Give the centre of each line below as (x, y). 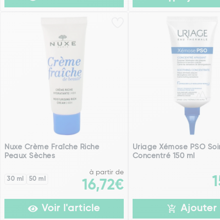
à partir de (106, 173)
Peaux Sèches (30, 156)
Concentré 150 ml (164, 156)
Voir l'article (71, 209)
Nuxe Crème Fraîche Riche (52, 147)
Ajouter (199, 209)
